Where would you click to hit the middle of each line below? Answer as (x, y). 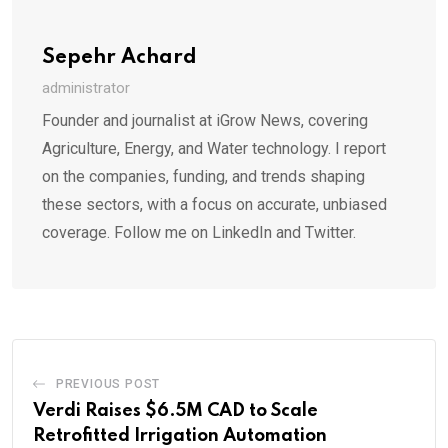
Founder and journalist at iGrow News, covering (205, 120)
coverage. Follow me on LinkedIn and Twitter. (199, 232)
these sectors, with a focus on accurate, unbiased (214, 204)
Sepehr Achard (119, 58)
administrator (86, 88)
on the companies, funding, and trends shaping (203, 176)
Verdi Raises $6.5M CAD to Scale (175, 411)
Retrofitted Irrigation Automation (180, 436)
